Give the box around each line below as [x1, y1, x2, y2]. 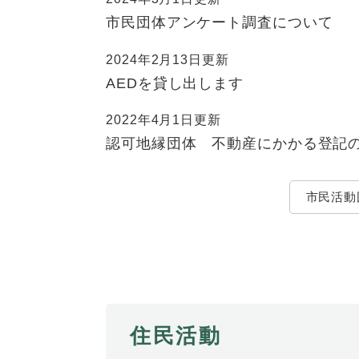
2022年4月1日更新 [106, 113, 221, 127]
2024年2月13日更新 [106, 52, 229, 67]
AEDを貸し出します [106, 75, 244, 91]
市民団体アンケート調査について [106, 14, 333, 30]
